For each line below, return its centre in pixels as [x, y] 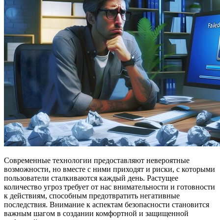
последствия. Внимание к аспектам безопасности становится [107, 204]
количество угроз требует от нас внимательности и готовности [110, 187]
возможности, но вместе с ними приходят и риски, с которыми [110, 169]
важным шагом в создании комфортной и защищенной [96, 213]
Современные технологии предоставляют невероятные [97, 160]
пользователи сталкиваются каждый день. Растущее [91, 178]
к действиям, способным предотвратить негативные [92, 195]
